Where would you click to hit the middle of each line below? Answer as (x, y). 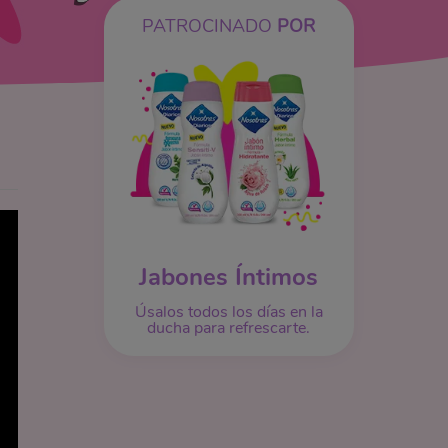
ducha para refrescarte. (229, 327)
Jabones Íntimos (229, 276)
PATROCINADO (210, 26)
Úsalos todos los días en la (228, 311)
